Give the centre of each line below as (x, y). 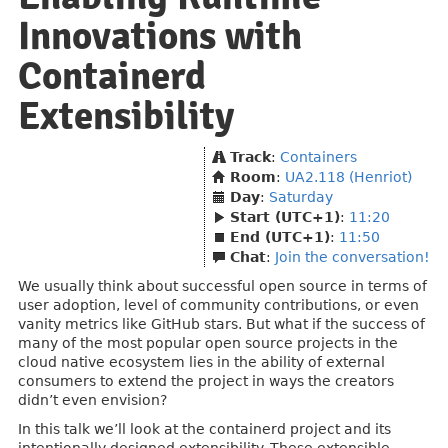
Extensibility (126, 116)
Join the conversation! (352, 257)
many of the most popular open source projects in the (208, 343)
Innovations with (160, 36)
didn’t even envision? (92, 400)
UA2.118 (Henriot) (348, 177)
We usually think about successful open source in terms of (222, 286)
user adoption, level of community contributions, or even (218, 305)
